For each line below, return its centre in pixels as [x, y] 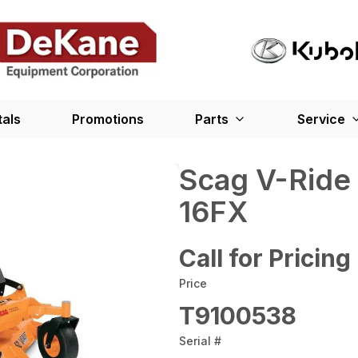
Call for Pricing [265, 259]
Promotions [108, 119]
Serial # [200, 341]
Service [321, 119]
